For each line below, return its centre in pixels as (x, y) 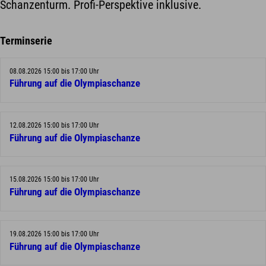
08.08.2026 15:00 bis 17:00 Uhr (54, 71)
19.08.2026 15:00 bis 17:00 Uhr (54, 234)
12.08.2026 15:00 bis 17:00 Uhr (54, 126)
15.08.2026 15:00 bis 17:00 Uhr (54, 180)
